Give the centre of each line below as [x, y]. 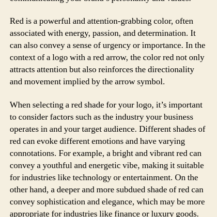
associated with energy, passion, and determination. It [103, 33]
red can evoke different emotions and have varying [97, 141]
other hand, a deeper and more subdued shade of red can [107, 189]
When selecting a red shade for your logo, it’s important [106, 105]
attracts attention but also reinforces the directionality [102, 70]
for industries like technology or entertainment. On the [104, 177]
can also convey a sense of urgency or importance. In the [108, 45]
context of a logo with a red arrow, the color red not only [107, 57]
